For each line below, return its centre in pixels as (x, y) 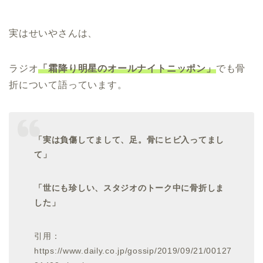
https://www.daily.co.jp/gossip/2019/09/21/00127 (133, 250)
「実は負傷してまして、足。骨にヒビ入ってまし (129, 139)
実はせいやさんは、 (53, 33)
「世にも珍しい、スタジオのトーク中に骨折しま (129, 188)
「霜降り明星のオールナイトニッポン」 (127, 69)
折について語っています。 (68, 85)
